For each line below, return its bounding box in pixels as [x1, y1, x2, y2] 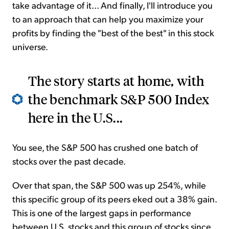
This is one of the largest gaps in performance [12, 207, 191, 219]
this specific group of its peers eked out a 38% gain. [12, 193, 217, 205]
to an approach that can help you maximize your [12, 13, 203, 25]
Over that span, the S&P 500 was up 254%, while [12, 179, 206, 191]
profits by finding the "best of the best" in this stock [12, 27, 214, 39]
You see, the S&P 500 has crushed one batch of [12, 141, 198, 153]
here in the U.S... [28, 109, 123, 126]
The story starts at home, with [28, 72, 204, 89]
